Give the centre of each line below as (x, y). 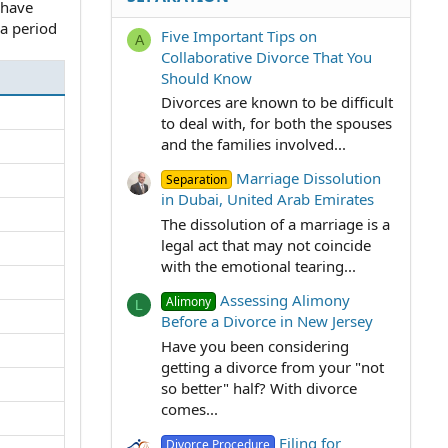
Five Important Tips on (239, 35)
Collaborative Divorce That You (266, 56)
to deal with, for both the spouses (276, 123)
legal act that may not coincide (266, 245)
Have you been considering (255, 346)
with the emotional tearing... (258, 266)
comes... (189, 409)
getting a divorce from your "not (272, 367)
